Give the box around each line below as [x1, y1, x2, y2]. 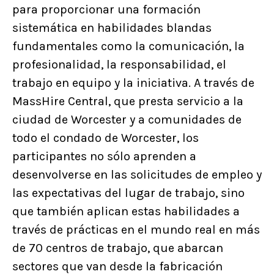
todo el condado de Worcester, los [12, 130, 199, 145]
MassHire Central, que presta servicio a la [12, 94, 243, 108]
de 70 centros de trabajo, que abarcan [12, 240, 223, 255]
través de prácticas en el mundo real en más [12, 222, 260, 237]
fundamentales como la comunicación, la [12, 39, 245, 53]
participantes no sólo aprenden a [12, 149, 196, 163]
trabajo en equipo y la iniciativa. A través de [12, 75, 254, 90]
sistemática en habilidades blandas [12, 20, 212, 35]
